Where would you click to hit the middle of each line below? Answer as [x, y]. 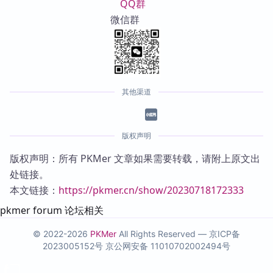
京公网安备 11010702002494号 [168, 246]
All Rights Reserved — [163, 233]
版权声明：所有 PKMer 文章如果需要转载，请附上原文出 [135, 158]
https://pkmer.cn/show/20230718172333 [151, 190]
